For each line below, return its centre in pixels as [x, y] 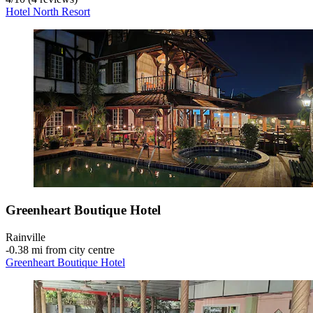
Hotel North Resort [48, 11]
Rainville [26, 238]
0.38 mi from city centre [62, 250]
